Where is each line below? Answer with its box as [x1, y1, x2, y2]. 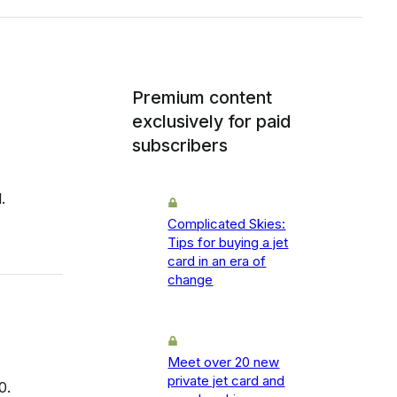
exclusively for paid [132, 111, 292, 133]
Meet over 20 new [167, 354, 280, 371]
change [167, 271, 214, 289]
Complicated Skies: [167, 215, 286, 233]
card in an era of [167, 253, 267, 270]
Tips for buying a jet [167, 234, 289, 252]
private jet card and [167, 372, 285, 390]
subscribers [132, 135, 229, 157]
